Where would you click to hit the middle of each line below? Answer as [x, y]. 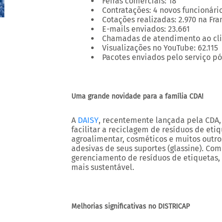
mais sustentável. [103, 167]
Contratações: [127, 10]
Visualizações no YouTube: [149, 48]
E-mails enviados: [134, 29]
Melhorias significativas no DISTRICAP [131, 206]
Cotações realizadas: [139, 20]
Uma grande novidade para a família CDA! [137, 96]
